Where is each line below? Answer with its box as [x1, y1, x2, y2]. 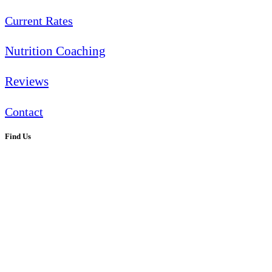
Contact [5, 104, 43, 118]
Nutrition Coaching [5, 43, 106, 58]
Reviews [5, 73, 49, 89]
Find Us [5, 131, 31, 141]
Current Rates [5, 13, 73, 27]
